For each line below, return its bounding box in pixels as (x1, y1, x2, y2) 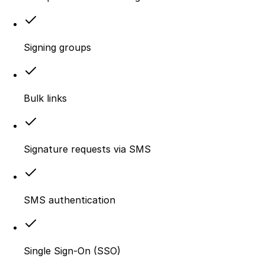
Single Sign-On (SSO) (24, 244, 121, 257)
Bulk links (24, 92, 67, 104)
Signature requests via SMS (24, 143, 151, 155)
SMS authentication (24, 193, 115, 206)
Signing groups (24, 41, 91, 53)
